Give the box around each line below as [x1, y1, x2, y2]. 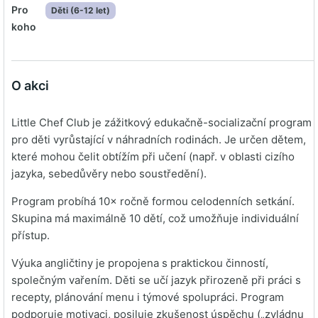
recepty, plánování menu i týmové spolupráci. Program [11, 290, 284, 304]
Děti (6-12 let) [50, 5, 110, 16]
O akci [11, 78, 49, 93]
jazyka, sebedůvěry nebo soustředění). [11, 167, 207, 180]
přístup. [11, 229, 50, 242]
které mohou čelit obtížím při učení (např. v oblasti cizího [11, 150, 295, 163]
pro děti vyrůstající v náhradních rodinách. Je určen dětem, [11, 133, 306, 146]
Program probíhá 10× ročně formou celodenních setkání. [11, 194, 295, 208]
